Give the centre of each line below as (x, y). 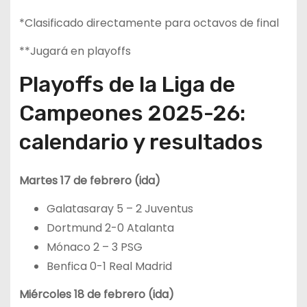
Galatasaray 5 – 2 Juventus (120, 208)
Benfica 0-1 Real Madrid (109, 266)
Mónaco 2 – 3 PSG (94, 247)
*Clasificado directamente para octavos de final (149, 23)
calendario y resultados (141, 142)
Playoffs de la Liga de (127, 85)
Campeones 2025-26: (132, 113)
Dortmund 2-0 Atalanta (110, 228)
